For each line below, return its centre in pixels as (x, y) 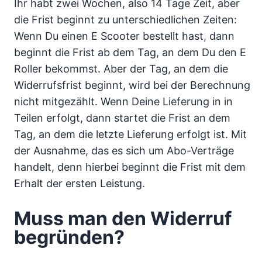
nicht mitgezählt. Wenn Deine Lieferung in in (123, 101)
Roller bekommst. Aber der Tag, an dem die (121, 68)
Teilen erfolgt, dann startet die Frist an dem (122, 118)
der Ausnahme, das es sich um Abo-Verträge (124, 150)
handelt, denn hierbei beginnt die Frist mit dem (130, 167)
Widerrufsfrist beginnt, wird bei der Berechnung (132, 85)
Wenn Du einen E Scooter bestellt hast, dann (124, 36)
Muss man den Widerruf (123, 218)
